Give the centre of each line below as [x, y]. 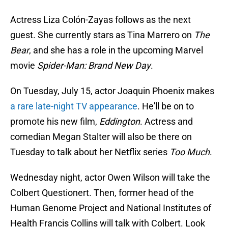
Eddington [120, 122]
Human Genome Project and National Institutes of [111, 208]
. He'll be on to [166, 106]
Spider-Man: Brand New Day [94, 66]
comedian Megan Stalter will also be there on [101, 137]
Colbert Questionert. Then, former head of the [102, 193]
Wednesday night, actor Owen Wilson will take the [110, 178]
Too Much [190, 152]
